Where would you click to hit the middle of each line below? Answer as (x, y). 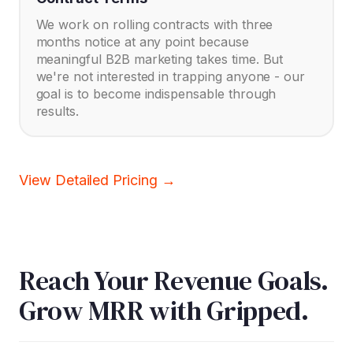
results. (58, 111)
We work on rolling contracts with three (154, 25)
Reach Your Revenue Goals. (174, 280)
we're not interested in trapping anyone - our (171, 77)
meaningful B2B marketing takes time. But (160, 59)
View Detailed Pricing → (97, 180)
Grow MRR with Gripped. (164, 310)
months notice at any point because (142, 42)
